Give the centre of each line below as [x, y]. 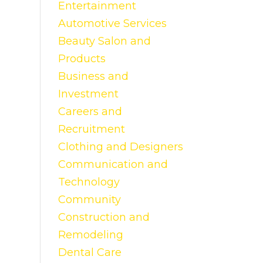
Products [82, 59]
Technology [89, 182]
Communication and [113, 164]
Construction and [104, 217]
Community [89, 200]
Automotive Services [112, 23]
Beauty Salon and [104, 41]
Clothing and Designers [120, 147]
